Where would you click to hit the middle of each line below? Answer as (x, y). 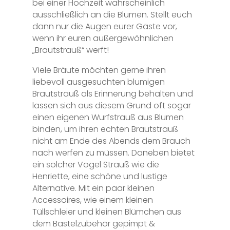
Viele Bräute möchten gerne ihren (99, 70)
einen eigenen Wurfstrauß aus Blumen (108, 117)
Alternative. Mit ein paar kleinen (93, 188)
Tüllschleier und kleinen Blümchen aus (107, 212)
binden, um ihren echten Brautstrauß (105, 129)
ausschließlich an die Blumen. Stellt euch (112, 14)
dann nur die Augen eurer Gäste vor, (104, 26)
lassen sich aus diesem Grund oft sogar (111, 105)
